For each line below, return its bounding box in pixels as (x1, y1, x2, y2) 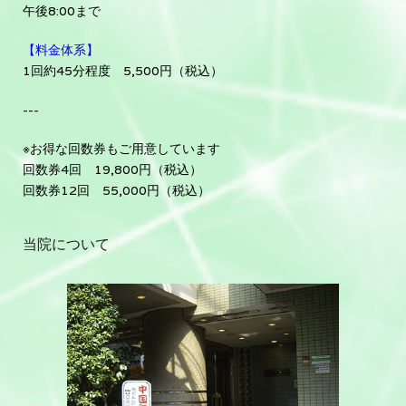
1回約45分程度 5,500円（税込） (23, 63, 223, 80)
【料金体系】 (23, 42, 99, 59)
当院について (23, 236, 110, 255)
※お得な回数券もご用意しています (23, 140, 220, 158)
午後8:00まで (23, 3, 101, 20)
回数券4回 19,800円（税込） (23, 161, 202, 179)
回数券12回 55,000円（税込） (23, 182, 210, 199)
